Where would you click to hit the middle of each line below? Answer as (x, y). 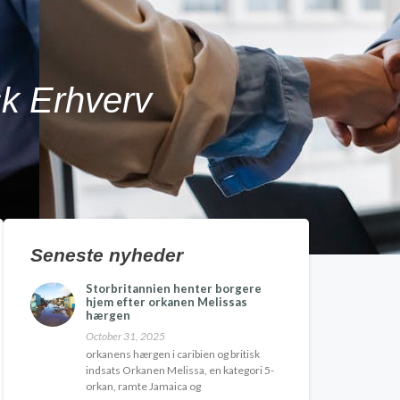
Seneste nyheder (107, 255)
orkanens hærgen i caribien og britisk (173, 354)
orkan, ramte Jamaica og (143, 387)
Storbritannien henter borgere (174, 289)
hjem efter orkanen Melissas (167, 302)
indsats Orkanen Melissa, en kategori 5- (180, 371)
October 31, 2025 (125, 337)
